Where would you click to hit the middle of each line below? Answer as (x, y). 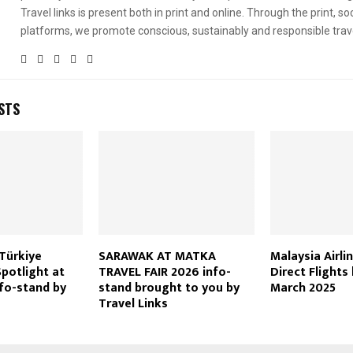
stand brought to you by (169, 288)
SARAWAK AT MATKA (157, 257)
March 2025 (303, 288)
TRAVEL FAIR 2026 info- (164, 273)
